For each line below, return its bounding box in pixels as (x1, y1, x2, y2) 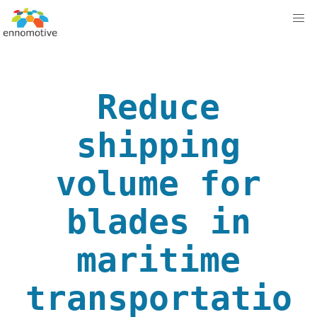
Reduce (97, 87, 220, 127)
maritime (76, 240, 241, 279)
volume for (56, 163, 261, 203)
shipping (76, 125, 241, 165)
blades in (66, 202, 251, 241)
